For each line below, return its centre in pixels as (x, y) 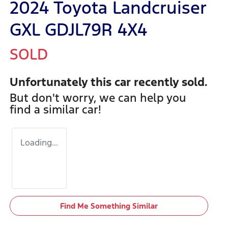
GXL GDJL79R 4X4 (78, 30)
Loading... (39, 142)
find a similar (46, 109)
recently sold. (169, 82)
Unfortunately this (62, 82)
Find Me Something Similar (109, 206)
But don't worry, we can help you (98, 97)
